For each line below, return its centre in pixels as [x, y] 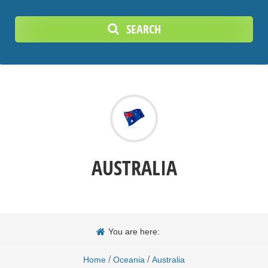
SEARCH [143, 29]
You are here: [134, 231]
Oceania [129, 259]
